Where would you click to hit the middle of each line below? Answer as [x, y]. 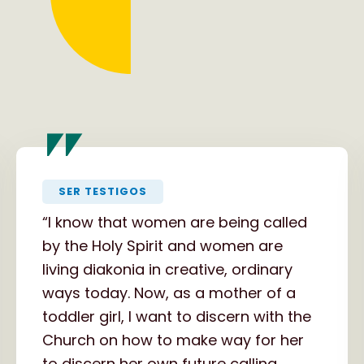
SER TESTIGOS [103, 191]
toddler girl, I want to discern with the [177, 316]
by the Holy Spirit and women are [162, 245]
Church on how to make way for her [173, 340]
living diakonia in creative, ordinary [167, 269]
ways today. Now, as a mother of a [169, 292]
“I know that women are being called [175, 222]
